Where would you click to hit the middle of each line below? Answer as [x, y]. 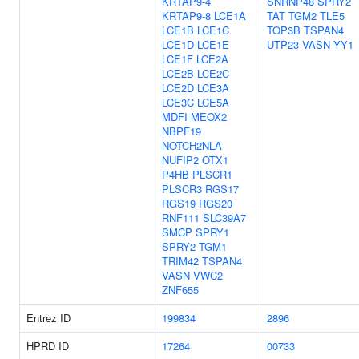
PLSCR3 [182, 189]
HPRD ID [48, 346]
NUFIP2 [180, 160]
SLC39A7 [224, 218]
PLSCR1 [212, 174]
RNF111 [181, 218]
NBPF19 [182, 131]
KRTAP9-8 [186, 16]
